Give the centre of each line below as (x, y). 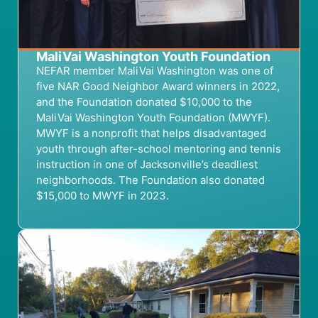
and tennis (253, 149)
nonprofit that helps (141, 133)
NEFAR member (77, 71)
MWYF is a (62, 133)
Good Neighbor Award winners (159, 87)
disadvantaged (230, 133)
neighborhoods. (77, 180)
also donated (231, 180)
